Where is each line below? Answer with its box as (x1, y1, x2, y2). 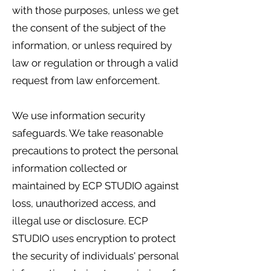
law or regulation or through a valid (12, 57, 178, 69)
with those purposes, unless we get (12, 4, 179, 16)
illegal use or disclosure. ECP (12, 215, 148, 227)
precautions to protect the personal (12, 145, 178, 157)
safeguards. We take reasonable (12, 127, 163, 139)
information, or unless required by (12, 39, 172, 51)
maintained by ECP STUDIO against (12, 180, 179, 192)
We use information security (12, 109, 145, 122)
